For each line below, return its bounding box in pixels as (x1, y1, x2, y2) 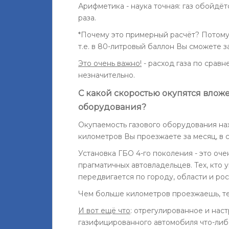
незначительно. (78, 70, 135, 80)
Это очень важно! (78, 58, 142, 68)
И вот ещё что (78, 205, 130, 215)
